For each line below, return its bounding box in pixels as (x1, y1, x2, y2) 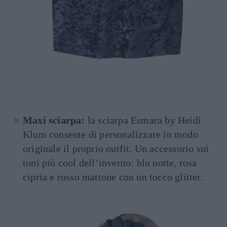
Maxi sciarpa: (23, 115, 85, 126)
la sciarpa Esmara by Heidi (85, 115, 202, 126)
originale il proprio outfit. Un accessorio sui (23, 143, 209, 155)
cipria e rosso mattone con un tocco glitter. (23, 171, 203, 183)
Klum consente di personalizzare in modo (23, 129, 198, 140)
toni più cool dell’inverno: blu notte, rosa (23, 157, 197, 169)
